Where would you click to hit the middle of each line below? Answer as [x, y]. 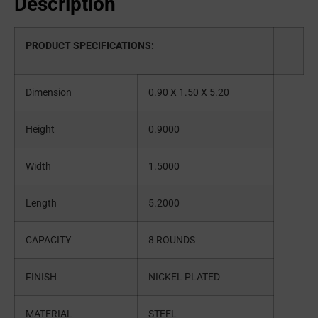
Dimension [53, 93]
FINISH [45, 278]
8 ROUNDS [172, 241]
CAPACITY [53, 241]
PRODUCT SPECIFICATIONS [88, 46]
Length [45, 204]
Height [44, 130]
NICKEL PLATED [184, 278]
